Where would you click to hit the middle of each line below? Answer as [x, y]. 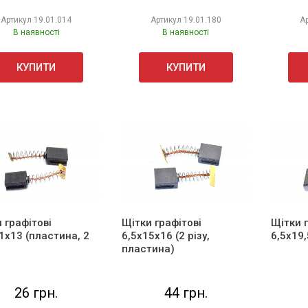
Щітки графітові [161, 222]
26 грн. [36, 293]
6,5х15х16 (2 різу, [165, 235]
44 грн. [186, 293]
